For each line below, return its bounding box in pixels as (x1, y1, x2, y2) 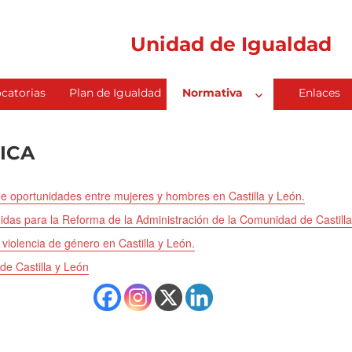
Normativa (181, 86, 243, 101)
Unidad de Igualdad (130, 32, 332, 56)
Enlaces (299, 86, 340, 101)
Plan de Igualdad (68, 86, 161, 101)
